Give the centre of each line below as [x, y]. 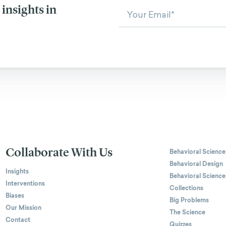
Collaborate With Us [59, 153]
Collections [186, 188]
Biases [15, 196]
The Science [187, 213]
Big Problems [189, 201]
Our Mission [23, 208]
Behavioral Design [196, 164]
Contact [18, 220]
